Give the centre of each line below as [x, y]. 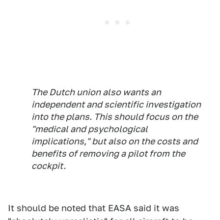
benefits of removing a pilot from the [108, 154]
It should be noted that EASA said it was [94, 208]
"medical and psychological [90, 129]
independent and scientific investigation [116, 105]
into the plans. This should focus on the [115, 117]
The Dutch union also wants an [96, 92]
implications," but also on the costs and [115, 141]
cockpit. [49, 166]
